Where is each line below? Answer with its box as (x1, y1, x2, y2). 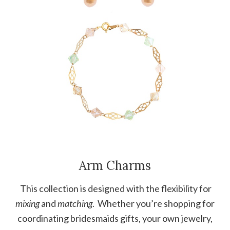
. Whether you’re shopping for (92, 197, 215, 209)
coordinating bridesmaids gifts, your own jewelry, (17, 212, 213, 224)
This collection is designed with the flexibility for (18, 182, 212, 194)
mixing (15, 197, 40, 209)
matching (57, 197, 92, 209)
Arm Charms (79, 157, 151, 174)
